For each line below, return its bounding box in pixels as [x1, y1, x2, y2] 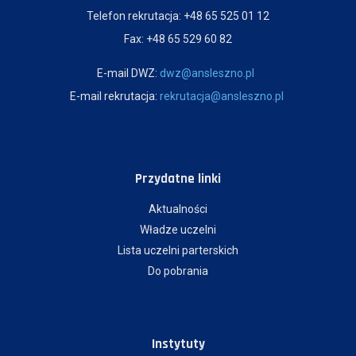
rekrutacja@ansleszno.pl [160, 90, 284, 103]
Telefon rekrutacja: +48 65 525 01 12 [87, 10, 269, 22]
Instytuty [151, 335, 205, 353]
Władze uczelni [140, 223, 216, 236]
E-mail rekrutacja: [70, 90, 160, 103]
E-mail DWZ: [97, 67, 160, 79]
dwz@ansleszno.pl [160, 67, 254, 79]
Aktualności [149, 203, 207, 215]
